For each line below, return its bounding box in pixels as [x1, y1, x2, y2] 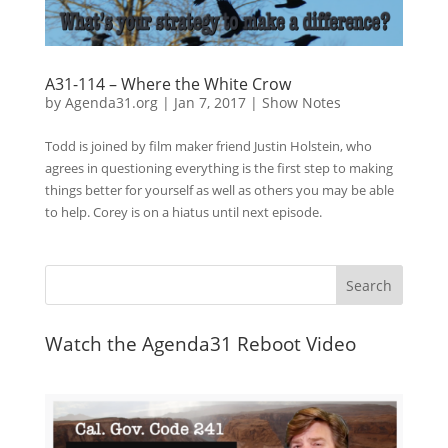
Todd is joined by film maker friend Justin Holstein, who [44, 137, 372, 156]
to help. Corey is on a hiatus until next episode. [44, 203, 322, 222]
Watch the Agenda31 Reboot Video [44, 331, 356, 358]
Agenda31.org [64, 93, 158, 113]
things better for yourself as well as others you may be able [44, 181, 394, 200]
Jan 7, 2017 [173, 93, 246, 113]
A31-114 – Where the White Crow [44, 73, 291, 96]
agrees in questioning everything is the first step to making [44, 159, 393, 178]
